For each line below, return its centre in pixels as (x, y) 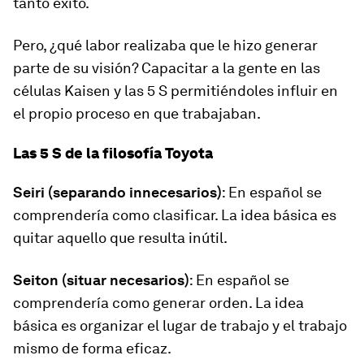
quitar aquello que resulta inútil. (120, 238)
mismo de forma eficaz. (92, 348)
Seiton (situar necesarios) (101, 280)
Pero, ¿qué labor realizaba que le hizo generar (165, 45)
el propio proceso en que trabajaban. (137, 113)
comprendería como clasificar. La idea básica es (175, 215)
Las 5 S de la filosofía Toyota (113, 153)
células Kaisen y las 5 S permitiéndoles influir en (175, 91)
